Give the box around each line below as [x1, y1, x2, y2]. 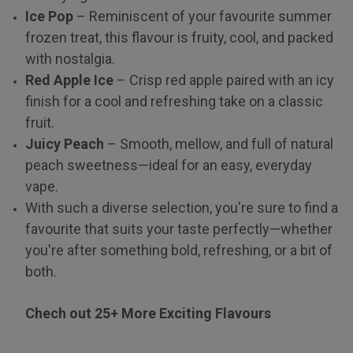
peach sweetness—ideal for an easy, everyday [25, 156, 312, 173]
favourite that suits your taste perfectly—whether [25, 220, 333, 237]
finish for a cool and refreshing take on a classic [25, 92, 323, 110]
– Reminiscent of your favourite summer [73, 7, 332, 24]
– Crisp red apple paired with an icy [113, 71, 334, 88]
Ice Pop [25, 7, 73, 24]
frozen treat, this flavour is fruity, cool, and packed [25, 28, 333, 46]
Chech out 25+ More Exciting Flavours [25, 304, 271, 321]
